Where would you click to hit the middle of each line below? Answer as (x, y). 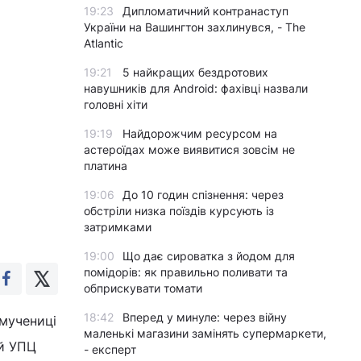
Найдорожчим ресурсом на (200, 133)
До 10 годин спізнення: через (203, 195)
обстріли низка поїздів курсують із (179, 211)
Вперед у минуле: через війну (205, 317)
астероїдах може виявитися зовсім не (189, 149)
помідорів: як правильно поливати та (186, 272)
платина (106, 166)
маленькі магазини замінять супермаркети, (205, 333)
